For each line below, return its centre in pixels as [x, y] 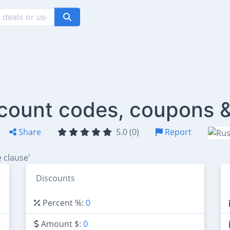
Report [177, 132]
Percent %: [63, 203]
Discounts [55, 178]
